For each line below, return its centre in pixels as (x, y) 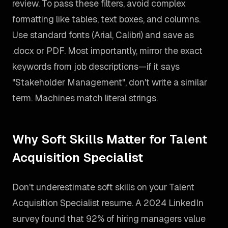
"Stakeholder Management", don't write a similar (110, 82)
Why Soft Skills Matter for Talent (110, 139)
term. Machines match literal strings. (85, 98)
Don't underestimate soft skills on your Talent (103, 187)
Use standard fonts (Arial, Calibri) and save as (103, 35)
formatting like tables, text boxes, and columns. (106, 19)
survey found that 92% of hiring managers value (109, 219)
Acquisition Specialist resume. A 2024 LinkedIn (108, 203)
